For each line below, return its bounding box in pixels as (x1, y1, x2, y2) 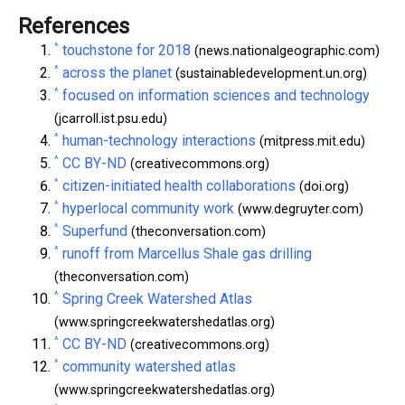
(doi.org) (296, 178, 349, 194)
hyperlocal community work (62, 199, 234, 217)
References (18, 13, 129, 39)
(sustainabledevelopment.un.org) (172, 65, 367, 81)
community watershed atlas (62, 357, 236, 375)
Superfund (62, 221, 127, 240)
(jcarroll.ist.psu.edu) (54, 110, 167, 127)
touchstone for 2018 (62, 41, 191, 59)
